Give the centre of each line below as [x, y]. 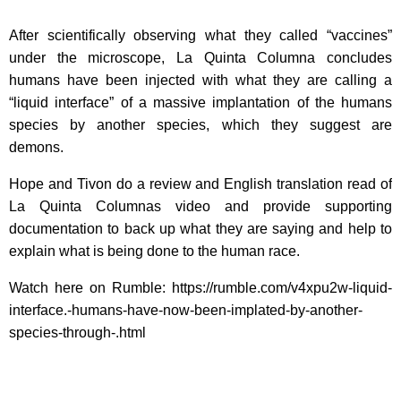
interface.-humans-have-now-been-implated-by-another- [186, 310]
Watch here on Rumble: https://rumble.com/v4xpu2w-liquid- [200, 288]
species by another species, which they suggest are [200, 125]
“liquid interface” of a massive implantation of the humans [200, 102]
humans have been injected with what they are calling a [200, 80]
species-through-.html [77, 333]
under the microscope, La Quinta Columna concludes [200, 58]
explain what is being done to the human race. [154, 251]
